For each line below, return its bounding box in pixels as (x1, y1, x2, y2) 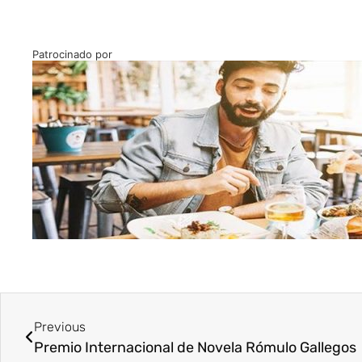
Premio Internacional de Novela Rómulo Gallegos (34, 339, 356, 357)
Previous (34, 319, 86, 335)
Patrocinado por (32, 48, 112, 61)
